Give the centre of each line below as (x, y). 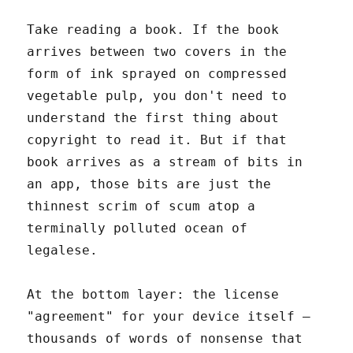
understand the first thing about (153, 118)
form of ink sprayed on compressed (157, 74)
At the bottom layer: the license (153, 295)
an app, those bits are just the (149, 184)
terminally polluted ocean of (137, 229)
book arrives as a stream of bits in (165, 162)
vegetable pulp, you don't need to (157, 96)
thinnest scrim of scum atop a (141, 206)
